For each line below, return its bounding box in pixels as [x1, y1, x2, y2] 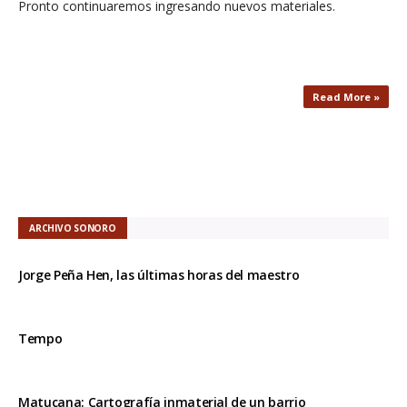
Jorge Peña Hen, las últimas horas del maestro [18, 265, 300, 283]
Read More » [313, 89, 380, 104]
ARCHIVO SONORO [29, 221, 116, 234]
